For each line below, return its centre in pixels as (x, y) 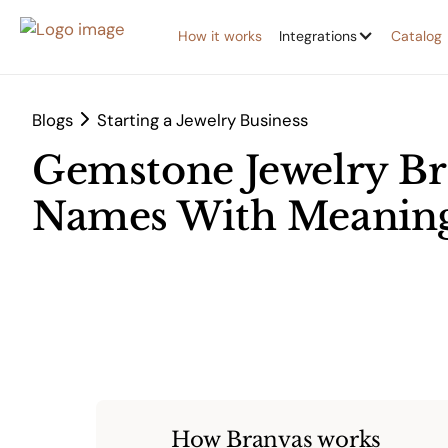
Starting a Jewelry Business (202, 119)
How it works (220, 36)
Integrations (318, 36)
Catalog (416, 36)
